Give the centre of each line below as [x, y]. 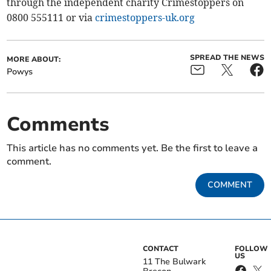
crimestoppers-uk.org [145, 18]
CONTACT [161, 249]
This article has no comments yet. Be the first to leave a [132, 149]
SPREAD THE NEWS [227, 58]
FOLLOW [251, 249]
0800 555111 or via [51, 18]
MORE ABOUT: [34, 60]
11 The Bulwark [174, 262]
